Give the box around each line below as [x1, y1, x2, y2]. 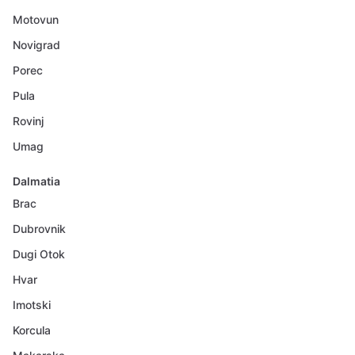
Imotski [13, 298, 51, 311]
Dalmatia [13, 174, 60, 188]
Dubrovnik [13, 222, 66, 235]
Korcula [13, 323, 51, 337]
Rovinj [13, 114, 44, 128]
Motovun [13, 13, 59, 26]
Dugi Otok [13, 247, 65, 261]
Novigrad [13, 38, 60, 52]
